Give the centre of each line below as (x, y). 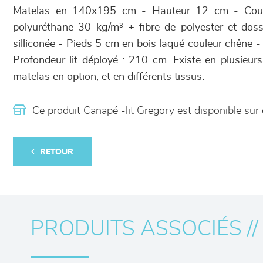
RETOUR (57, 152)
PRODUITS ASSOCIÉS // (144, 229)
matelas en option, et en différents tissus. (109, 77)
